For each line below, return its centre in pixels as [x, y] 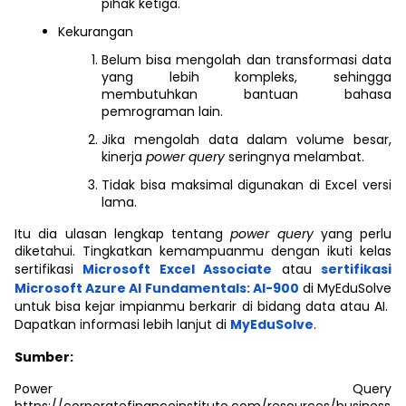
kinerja [124, 157]
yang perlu [356, 234]
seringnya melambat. [296, 157]
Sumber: [44, 357]
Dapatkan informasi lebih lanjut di [122, 324]
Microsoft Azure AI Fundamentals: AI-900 [157, 288]
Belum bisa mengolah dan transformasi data [246, 60]
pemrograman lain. [162, 111]
